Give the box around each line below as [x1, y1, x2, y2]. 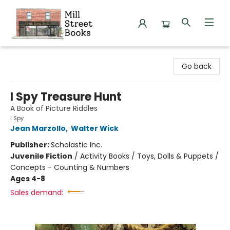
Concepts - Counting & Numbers [10, 162, 129, 172]
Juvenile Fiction [10, 151, 72, 161]
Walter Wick [71, 123, 119, 133]
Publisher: [10, 140, 51, 150]
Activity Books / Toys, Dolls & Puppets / [80, 151, 219, 161]
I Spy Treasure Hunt [10, 89, 122, 105]
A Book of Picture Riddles [10, 103, 98, 113]
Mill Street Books [8, 50, 65, 60]
